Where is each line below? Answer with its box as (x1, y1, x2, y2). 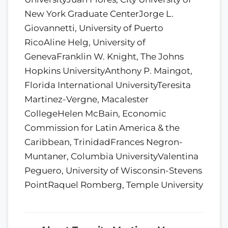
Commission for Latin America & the (24, 122, 180, 133)
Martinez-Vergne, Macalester (24, 94, 149, 104)
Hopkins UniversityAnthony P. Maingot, (24, 65, 192, 76)
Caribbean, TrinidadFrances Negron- (24, 136, 183, 147)
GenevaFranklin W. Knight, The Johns (24, 51, 184, 62)
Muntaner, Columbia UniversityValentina (24, 151, 198, 161)
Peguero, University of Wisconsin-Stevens (24, 165, 202, 176)
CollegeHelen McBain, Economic (24, 108, 166, 119)
